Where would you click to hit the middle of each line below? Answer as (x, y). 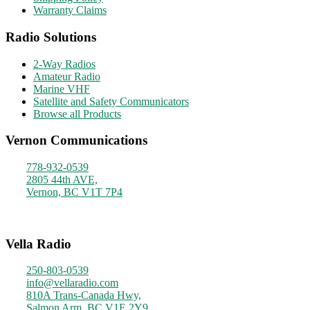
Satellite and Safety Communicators (111, 101)
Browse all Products (77, 113)
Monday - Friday (63, 204)
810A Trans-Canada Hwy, (84, 295)
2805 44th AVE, (62, 180)
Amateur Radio (67, 76)
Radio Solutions (51, 37)
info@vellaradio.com (72, 283)
